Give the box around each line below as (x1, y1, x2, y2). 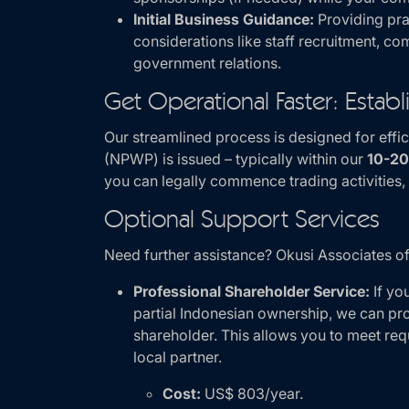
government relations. (133, 54, 281, 72)
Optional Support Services (104, 208, 380, 234)
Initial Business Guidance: (133, 10, 314, 28)
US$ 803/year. (201, 384, 303, 403)
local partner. (133, 348, 222, 366)
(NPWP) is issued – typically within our (104, 150, 367, 168)
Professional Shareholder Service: (133, 282, 370, 300)
